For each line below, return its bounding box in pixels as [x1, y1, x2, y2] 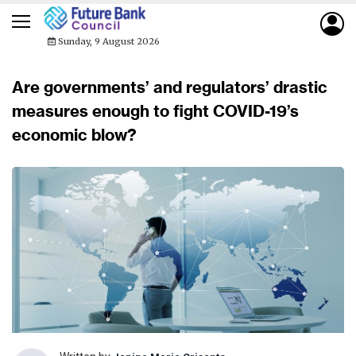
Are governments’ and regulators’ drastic [12, 77, 327, 97]
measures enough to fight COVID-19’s [12, 101, 299, 121]
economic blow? [12, 125, 137, 145]
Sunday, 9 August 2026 [56, 36, 160, 47]
